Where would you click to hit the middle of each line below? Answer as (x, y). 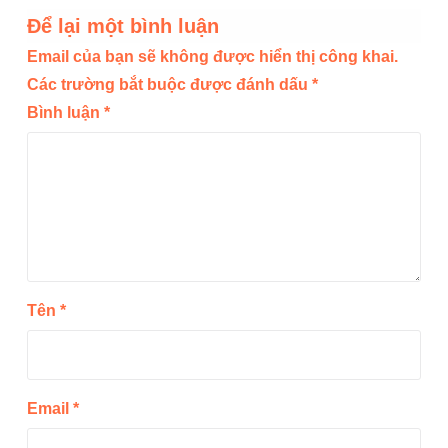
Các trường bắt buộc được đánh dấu (169, 85)
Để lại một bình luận (123, 26)
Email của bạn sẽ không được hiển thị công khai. (212, 57)
